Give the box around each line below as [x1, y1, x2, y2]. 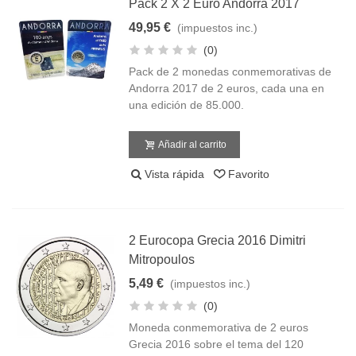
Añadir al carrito [158, 139, 227, 150]
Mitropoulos [129, 253, 195, 266]
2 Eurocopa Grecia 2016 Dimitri [129, 234, 307, 247]
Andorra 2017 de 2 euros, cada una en [129, 82, 325, 95]
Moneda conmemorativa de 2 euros [129, 321, 309, 334]
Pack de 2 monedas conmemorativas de [129, 65, 332, 78]
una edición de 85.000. [129, 99, 245, 111]
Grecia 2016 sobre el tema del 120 [129, 338, 304, 350]
